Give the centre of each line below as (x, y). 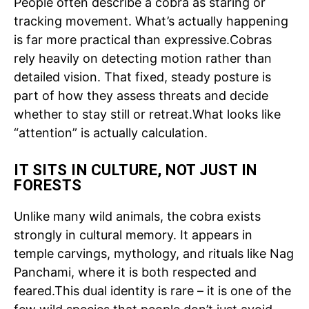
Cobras (251, 39)
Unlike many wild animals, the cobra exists (137, 216)
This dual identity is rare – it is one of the (173, 290)
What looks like (237, 114)
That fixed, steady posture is (188, 77)
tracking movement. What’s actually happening (151, 21)
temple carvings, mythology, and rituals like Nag (154, 253)
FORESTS (48, 185)
